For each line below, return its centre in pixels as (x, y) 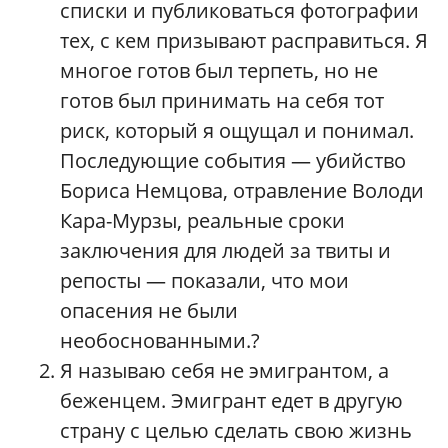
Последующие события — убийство (233, 161)
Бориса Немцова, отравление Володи (242, 191)
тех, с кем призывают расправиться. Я (244, 41)
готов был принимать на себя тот (222, 101)
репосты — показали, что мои (204, 281)
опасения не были (149, 311)
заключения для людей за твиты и (225, 251)
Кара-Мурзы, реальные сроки (202, 221)
